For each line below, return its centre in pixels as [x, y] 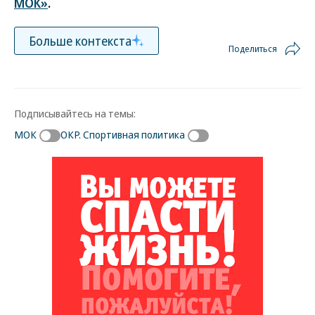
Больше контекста [80, 40]
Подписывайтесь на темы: [75, 113]
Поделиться [253, 49]
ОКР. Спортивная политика [123, 134]
